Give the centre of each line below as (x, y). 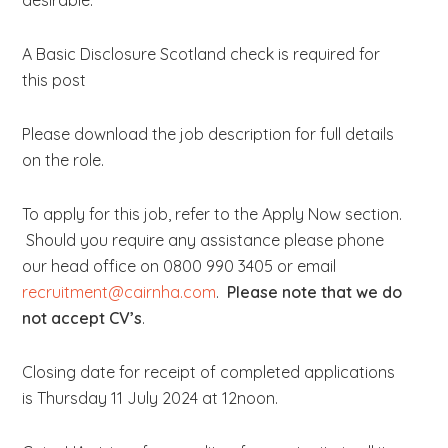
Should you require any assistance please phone (203, 240)
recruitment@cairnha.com (119, 292)
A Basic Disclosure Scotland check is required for (201, 54)
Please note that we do (315, 292)
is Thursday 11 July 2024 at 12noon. (150, 398)
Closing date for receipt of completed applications (209, 372)
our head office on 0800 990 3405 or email (179, 266)
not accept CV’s (82, 318)
